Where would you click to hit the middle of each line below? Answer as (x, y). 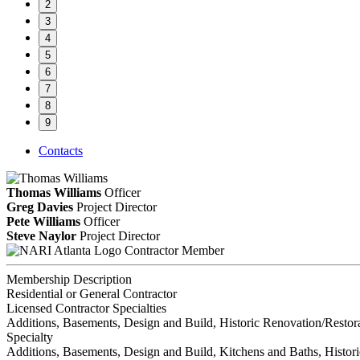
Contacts (61, 150)
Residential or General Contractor (92, 293)
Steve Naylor (41, 235)
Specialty (30, 337)
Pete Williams (43, 221)
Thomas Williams (54, 192)
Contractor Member (174, 250)
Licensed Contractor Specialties (86, 308)
